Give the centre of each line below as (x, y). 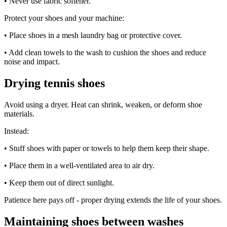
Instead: (16, 131)
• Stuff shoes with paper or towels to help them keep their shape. (107, 148)
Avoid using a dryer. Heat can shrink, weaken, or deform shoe (103, 104)
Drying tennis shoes (54, 83)
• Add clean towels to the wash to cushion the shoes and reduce (105, 53)
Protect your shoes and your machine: (64, 18)
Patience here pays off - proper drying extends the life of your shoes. (113, 200)
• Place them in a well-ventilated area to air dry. (79, 165)
